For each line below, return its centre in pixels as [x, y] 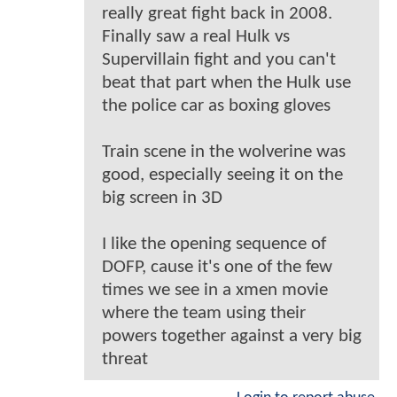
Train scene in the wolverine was [224, 152]
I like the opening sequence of [214, 245]
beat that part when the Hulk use [226, 83]
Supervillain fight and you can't [219, 60]
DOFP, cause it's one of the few [217, 268]
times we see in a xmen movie [215, 291]
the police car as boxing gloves [216, 106]
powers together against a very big [232, 337]
